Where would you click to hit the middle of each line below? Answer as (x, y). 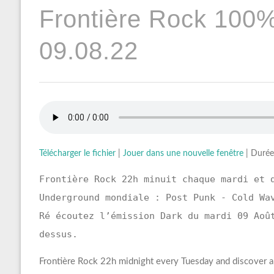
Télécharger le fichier (77, 154)
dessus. (58, 235)
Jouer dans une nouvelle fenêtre (183, 154)
